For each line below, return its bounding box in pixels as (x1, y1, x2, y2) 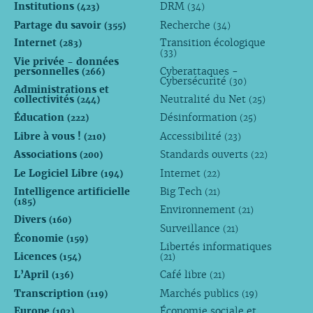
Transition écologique (160, 36, 266, 50)
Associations (13, 148, 80, 161)
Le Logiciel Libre (13, 166, 101, 180)
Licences (13, 249, 59, 263)
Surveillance (160, 221, 224, 235)
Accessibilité (160, 130, 225, 143)
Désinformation (160, 111, 240, 124)
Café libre (160, 268, 210, 282)
